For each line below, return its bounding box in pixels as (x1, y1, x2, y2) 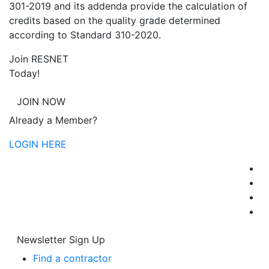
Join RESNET (9, 53, 68, 65)
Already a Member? (9, 114, 97, 126)
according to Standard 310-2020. (9, 29, 161, 41)
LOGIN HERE (9, 138, 67, 150)
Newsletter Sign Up (17, 234, 105, 246)
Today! (9, 67, 40, 79)
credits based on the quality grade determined (9, 14, 220, 26)
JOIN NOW (17, 95, 65, 107)
